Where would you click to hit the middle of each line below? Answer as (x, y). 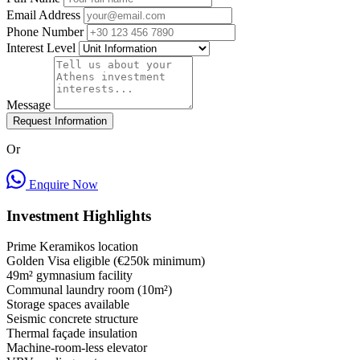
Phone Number (45, 31)
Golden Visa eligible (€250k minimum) (106, 261)
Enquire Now (62, 184)
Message (29, 104)
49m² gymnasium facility (70, 276)
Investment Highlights (79, 215)
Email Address (43, 14)
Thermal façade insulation (72, 333)
